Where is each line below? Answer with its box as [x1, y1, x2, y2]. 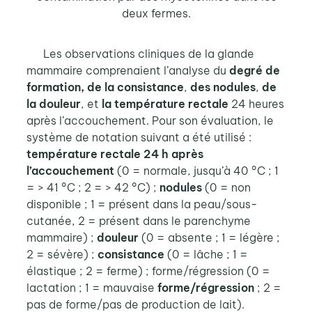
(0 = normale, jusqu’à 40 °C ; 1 [114, 164, 279, 178]
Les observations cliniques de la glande [26, 47, 254, 61]
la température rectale [101, 97, 228, 111]
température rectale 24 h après [26, 147, 203, 162]
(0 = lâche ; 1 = [164, 247, 248, 262]
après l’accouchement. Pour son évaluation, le [26, 114, 274, 128]
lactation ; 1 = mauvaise [26, 281, 157, 295]
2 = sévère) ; [26, 247, 97, 262]
